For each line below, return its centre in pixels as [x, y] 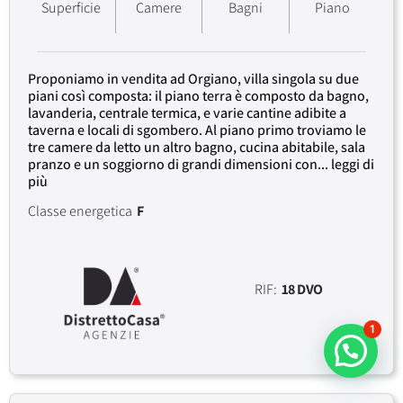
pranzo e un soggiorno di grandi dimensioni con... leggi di [201, 164]
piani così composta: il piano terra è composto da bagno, [198, 95]
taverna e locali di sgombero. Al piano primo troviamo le [197, 130]
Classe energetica [80, 210]
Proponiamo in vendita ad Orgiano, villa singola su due [193, 78]
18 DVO [302, 289]
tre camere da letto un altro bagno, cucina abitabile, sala [197, 147]
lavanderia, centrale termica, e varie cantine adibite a [187, 112]
